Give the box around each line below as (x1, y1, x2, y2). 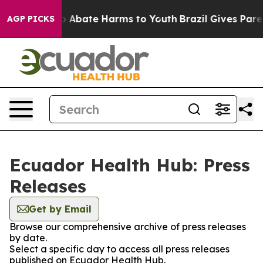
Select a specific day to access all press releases (9, 243, 230, 255)
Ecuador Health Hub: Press (9, 154, 250, 176)
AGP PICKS (7, 14, 55, 24)
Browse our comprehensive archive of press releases (9, 221, 246, 232)
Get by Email (29, 203, 92, 215)
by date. (9, 232, 47, 244)
